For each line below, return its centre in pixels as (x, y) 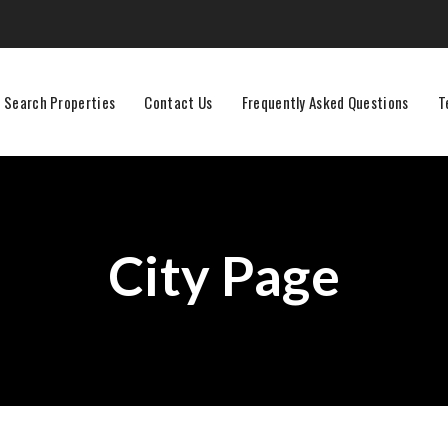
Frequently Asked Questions (325, 102)
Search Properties (60, 102)
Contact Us (178, 102)
